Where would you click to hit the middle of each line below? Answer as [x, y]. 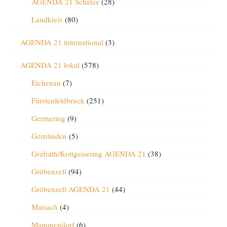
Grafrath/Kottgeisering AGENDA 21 [88, 154]
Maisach [44, 207]
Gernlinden [49, 136]
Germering [48, 118]
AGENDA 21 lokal [50, 65]
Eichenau [46, 83]
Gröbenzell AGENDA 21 [70, 189]
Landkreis [47, 19]
